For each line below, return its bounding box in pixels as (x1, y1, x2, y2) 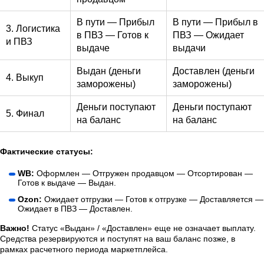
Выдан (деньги (77, 66, 141, 76)
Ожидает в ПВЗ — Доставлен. (18, 204, 133, 213)
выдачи (173, 43, 206, 53)
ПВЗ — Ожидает (173, 30, 244, 40)
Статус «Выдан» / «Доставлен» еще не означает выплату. (29, 223, 256, 233)
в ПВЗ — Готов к (77, 30, 148, 40)
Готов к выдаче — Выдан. (18, 178, 116, 187)
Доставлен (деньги (173, 66, 255, 76)
